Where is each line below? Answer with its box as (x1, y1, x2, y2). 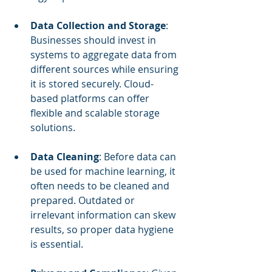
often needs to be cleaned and (30, 178, 172, 192)
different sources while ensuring (30, 62, 181, 76)
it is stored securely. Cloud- (30, 76, 154, 90)
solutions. (30, 120, 75, 134)
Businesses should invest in (30, 33, 158, 47)
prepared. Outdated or (30, 193, 137, 207)
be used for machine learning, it (30, 164, 178, 178)
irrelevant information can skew (30, 208, 178, 222)
